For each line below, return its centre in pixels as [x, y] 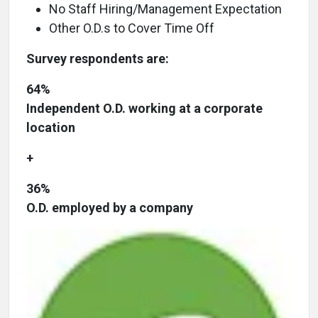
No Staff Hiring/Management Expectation [165, 9]
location [51, 128]
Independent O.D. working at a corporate [144, 109]
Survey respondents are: [98, 59]
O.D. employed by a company [110, 208]
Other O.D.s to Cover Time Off [132, 28]
